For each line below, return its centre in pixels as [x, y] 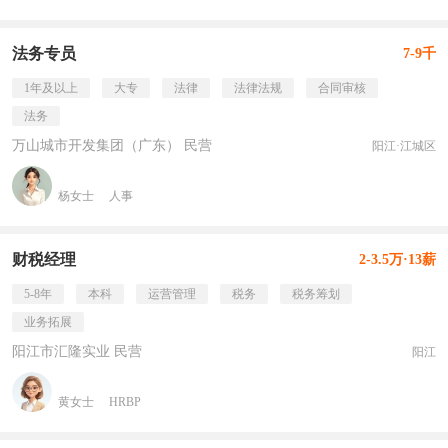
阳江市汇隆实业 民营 [77, 351]
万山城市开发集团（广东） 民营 [112, 145]
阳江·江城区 [404, 146]
